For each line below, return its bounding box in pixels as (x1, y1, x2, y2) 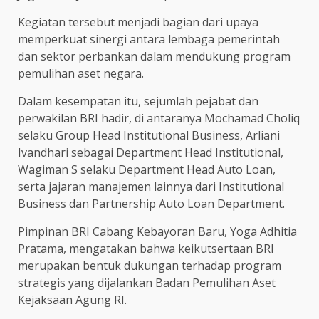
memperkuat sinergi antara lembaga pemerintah (18, 31, 280, 48)
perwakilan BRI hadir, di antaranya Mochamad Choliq (18, 110, 300, 127)
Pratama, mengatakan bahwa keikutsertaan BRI (18, 241, 274, 257)
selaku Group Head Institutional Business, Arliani (18, 127, 280, 144)
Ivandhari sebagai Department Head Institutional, (18, 145, 283, 161)
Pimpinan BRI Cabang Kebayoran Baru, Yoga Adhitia (18, 224, 297, 240)
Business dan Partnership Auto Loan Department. (18, 196, 285, 212)
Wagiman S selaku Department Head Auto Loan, (18, 162, 276, 178)
